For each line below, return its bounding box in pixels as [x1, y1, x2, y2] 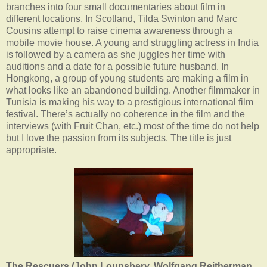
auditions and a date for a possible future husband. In [6, 61, 229, 72]
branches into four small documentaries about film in [6, 1, 225, 12]
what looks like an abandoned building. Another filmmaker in [6, 85, 260, 95]
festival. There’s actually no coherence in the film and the [6, 108, 245, 119]
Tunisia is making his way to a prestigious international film [6, 97, 253, 107]
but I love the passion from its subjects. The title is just [6, 132, 231, 143]
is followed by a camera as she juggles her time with [6, 49, 225, 60]
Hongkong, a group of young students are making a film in [6, 73, 249, 83]
